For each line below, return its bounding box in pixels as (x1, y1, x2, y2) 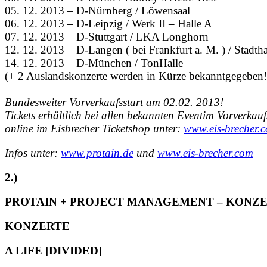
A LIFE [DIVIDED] (5, 244, 102, 257)
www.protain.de (61, 147, 133, 160)
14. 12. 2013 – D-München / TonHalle (5, 57, 183, 70)
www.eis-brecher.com (157, 147, 253, 160)
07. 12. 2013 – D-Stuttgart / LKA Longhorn (5, 30, 209, 44)
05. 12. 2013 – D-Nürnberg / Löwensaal (5, 4, 190, 17)
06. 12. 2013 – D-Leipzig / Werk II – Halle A (5, 17, 212, 30)
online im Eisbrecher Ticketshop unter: (5, 122, 184, 135)
